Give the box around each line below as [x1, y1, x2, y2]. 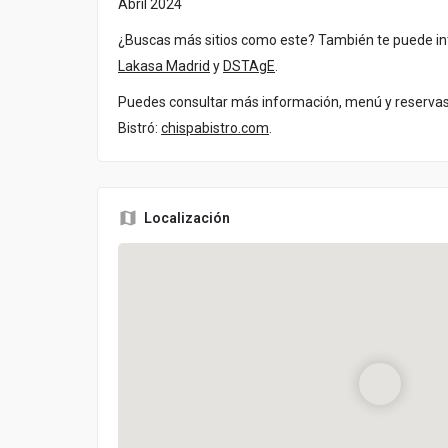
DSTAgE [223, 58, 275, 75]
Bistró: [118, 120, 161, 137]
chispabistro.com [161, 120, 269, 137]
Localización [144, 210, 230, 227]
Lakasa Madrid [118, 58, 210, 75]
